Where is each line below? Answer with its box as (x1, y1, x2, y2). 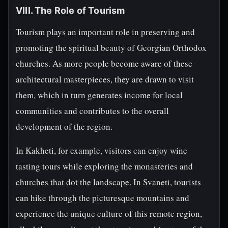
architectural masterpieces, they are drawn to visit (16, 73, 194, 85)
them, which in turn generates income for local (16, 89, 183, 101)
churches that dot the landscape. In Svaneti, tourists (16, 176, 201, 188)
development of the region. (16, 121, 112, 132)
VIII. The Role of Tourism (16, 5, 125, 16)
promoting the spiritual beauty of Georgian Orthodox (16, 42, 207, 53)
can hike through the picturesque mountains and (16, 192, 189, 204)
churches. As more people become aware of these (16, 58, 192, 69)
